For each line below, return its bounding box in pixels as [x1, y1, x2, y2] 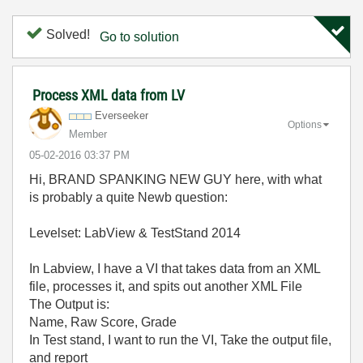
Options [288, 118, 322, 130]
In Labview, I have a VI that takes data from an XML [29, 262, 320, 275]
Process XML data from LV [32, 87, 185, 104]
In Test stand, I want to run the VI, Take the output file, [29, 333, 331, 347]
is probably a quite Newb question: [29, 190, 228, 204]
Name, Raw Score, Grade [29, 315, 177, 329]
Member [69, 128, 107, 140]
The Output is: [29, 297, 109, 311]
